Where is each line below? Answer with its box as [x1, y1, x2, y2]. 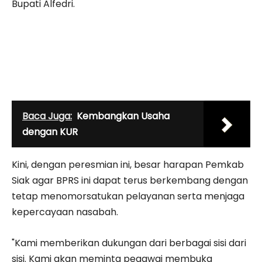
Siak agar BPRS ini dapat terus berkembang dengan [12, 173, 248, 187]
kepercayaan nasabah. [12, 205, 118, 219]
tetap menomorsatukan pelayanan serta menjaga [12, 189, 244, 203]
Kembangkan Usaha [77, 109, 170, 123]
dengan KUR [22, 125, 78, 139]
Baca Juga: [22, 109, 72, 123]
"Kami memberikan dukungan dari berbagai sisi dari [12, 236, 246, 250]
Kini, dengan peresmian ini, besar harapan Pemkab [12, 157, 244, 171]
